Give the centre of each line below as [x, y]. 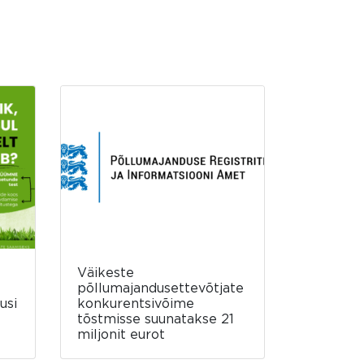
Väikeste [105, 273]
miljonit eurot [121, 334]
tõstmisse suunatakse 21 [155, 319]
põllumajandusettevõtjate [160, 288]
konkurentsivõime [135, 303]
